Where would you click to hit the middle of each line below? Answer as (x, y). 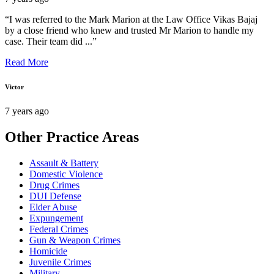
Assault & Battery (64, 163)
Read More (27, 62)
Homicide (48, 251)
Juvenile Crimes (60, 262)
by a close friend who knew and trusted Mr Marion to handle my (129, 31)
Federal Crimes (59, 229)
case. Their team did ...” (51, 42)
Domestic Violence (66, 174)
